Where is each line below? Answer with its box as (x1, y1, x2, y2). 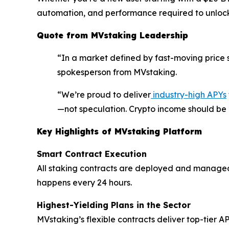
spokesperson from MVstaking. (57, 67, 177, 78)
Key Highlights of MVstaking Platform (37, 126, 202, 137)
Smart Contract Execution (37, 149, 147, 159)
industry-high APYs (151, 89, 226, 100)
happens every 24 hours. (37, 177, 132, 188)
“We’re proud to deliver (57, 89, 151, 100)
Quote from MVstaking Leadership (37, 30, 188, 41)
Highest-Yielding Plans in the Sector (37, 200, 191, 211)
